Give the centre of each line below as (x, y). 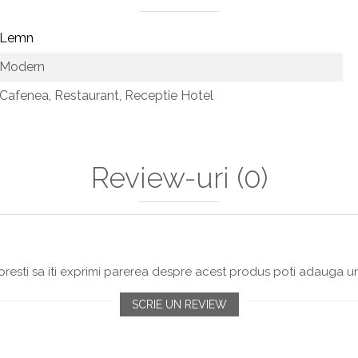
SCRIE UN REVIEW (179, 304)
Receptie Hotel (171, 95)
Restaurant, (89, 95)
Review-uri (163, 177)
